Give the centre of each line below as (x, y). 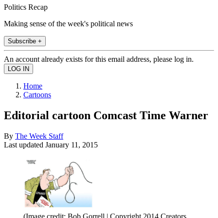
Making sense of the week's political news (68, 23)
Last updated (25, 145)
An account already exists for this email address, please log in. (99, 59)
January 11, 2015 (72, 145)
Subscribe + (25, 41)
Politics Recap (26, 7)
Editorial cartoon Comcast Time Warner (106, 115)
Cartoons (37, 94)
